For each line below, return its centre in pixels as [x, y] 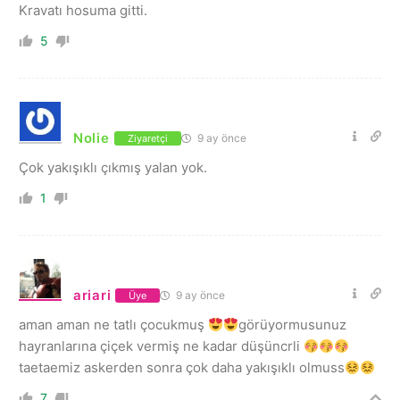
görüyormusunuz [293, 325]
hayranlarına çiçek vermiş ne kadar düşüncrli [161, 346]
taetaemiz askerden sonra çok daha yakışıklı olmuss [182, 367]
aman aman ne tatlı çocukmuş [113, 325]
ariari [92, 295]
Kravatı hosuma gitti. [83, 10]
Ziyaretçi [147, 138]
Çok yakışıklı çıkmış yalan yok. [113, 167]
